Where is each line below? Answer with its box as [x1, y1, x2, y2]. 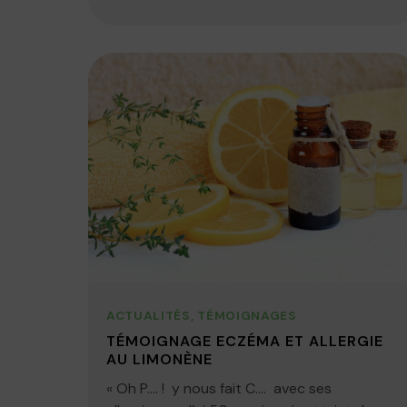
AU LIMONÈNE [106, 350, 213, 370]
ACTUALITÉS [106, 308, 191, 324]
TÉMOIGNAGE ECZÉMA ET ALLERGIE [106, 332, 383, 352]
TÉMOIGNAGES [197, 308, 297, 324]
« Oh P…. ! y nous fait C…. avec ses [106, 379, 332, 399]
